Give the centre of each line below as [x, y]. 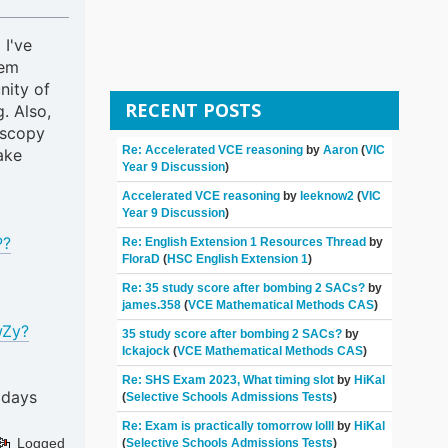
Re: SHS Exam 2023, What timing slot [230, 380]
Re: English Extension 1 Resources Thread [244, 242]
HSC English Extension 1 [238, 259]
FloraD [141, 259]
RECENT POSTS [193, 109]
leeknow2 [327, 196]
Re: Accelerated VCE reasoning [213, 150]
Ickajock [146, 351]
